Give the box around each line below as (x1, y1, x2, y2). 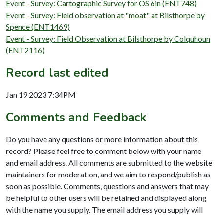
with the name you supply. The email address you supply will (6, 204, 203, 214)
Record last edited (6, 65, 109, 81)
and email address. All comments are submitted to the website (6, 157, 212, 167)
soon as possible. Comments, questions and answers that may (6, 181, 209, 191)
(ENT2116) (6, 45, 44, 55)
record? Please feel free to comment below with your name (6, 146, 201, 155)
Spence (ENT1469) (6, 22, 70, 31)
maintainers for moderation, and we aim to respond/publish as (6, 169, 211, 179)
